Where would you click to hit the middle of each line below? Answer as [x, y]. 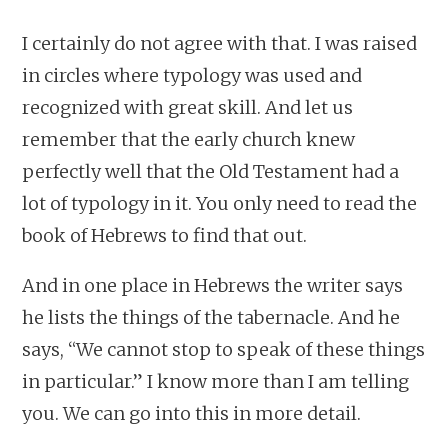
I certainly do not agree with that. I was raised [220, 43]
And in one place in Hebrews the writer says [213, 285]
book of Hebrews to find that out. [165, 235]
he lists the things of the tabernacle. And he [211, 317]
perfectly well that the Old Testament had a [211, 171]
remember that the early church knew [189, 139]
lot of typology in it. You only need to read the [220, 203]
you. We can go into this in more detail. [192, 413]
